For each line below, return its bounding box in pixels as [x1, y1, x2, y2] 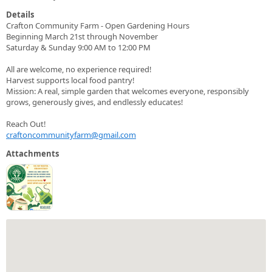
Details [6, 8, 34, 20]
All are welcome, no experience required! [6, 63, 152, 75]
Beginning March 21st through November [6, 30, 158, 42]
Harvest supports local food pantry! [6, 74, 135, 86]
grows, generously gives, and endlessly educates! [6, 96, 183, 107]
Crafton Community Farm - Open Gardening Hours [6, 19, 189, 31]
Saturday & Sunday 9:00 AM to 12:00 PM [6, 41, 151, 53]
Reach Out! [6, 118, 46, 129]
